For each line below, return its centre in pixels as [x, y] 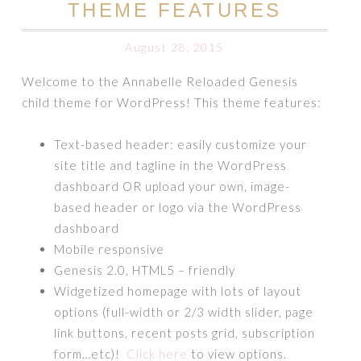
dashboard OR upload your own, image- [172, 186]
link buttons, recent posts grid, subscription [185, 333]
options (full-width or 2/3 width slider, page [184, 312]
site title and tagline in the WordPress [171, 165]
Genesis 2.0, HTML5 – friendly [145, 270]
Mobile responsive [110, 249]
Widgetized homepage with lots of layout [178, 291]
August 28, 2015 [174, 47]
